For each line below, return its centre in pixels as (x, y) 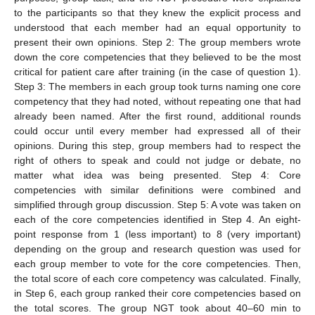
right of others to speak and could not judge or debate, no (157, 161)
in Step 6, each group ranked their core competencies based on (157, 294)
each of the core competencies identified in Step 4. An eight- (157, 220)
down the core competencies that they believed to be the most (157, 57)
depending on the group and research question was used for (157, 249)
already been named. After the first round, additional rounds (157, 116)
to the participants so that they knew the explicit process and (157, 13)
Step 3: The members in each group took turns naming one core (157, 87)
